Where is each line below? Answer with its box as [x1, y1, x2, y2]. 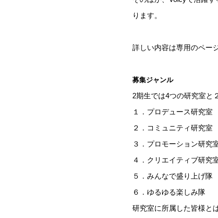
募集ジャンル [132, 75, 173, 84]
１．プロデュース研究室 [132, 107, 213, 116]
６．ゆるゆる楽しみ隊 [132, 187, 205, 196]
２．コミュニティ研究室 [132, 123, 213, 132]
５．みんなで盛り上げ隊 [132, 171, 213, 180]
